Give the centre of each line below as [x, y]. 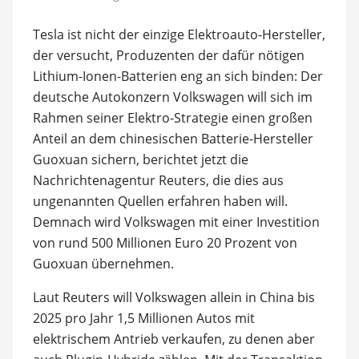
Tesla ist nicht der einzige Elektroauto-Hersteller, [179, 34]
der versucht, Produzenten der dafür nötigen [168, 55]
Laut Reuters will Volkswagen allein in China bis [173, 297]
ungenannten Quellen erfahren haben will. [160, 201]
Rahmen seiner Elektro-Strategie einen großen [172, 117]
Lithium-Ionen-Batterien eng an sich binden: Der [177, 76]
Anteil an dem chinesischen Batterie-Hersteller [173, 138]
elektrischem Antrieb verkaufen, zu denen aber [173, 339]
